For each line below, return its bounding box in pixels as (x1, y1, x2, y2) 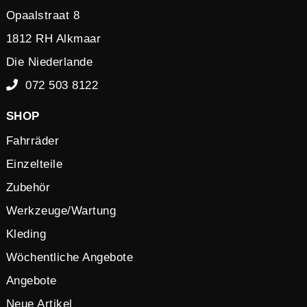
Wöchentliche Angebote (5, 250, 134, 264)
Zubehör (5, 180, 51, 194)
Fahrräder (5, 134, 60, 147)
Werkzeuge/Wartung (5, 204, 116, 217)
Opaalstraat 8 (5, 8, 80, 22)
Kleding (5, 227, 47, 241)
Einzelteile (5, 157, 63, 171)
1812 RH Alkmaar (5, 32, 101, 45)
